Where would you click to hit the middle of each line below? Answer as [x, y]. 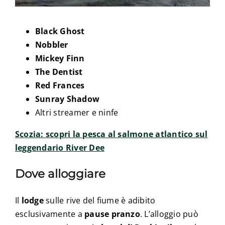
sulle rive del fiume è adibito [99, 200]
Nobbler [51, 45]
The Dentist [59, 72]
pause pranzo [112, 214]
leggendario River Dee [60, 148]
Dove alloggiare [60, 174]
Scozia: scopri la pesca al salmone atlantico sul [111, 134]
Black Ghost [60, 31]
